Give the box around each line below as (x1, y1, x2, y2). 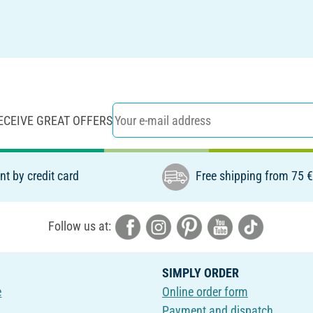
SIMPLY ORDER (161, 265, 239, 281)
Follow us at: (48, 218, 114, 233)
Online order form (161, 284, 248, 300)
